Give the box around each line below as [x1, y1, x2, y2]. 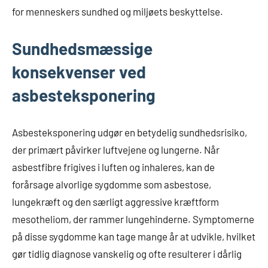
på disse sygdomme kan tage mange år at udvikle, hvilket [12, 230, 255, 243]
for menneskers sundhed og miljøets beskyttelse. [12, 5, 223, 18]
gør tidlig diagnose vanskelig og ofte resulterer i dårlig [12, 248, 242, 260]
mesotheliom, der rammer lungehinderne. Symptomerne [12, 213, 254, 226]
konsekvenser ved [12, 62, 146, 83]
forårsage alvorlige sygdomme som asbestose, [12, 178, 211, 191]
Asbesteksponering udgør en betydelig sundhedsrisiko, [12, 126, 247, 139]
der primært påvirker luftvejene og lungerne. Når [12, 144, 220, 156]
